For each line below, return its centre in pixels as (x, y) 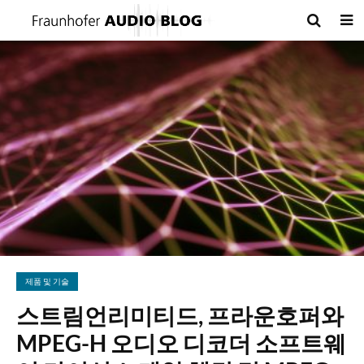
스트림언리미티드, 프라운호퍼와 (180, 315)
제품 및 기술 (47, 282)
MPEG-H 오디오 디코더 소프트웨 (181, 343)
